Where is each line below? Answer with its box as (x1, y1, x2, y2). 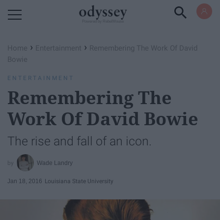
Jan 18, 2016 (7, 177, 42, 185)
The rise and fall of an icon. (7, 134, 152, 148)
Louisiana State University (45, 177, 113, 185)
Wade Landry (37, 159, 73, 166)
